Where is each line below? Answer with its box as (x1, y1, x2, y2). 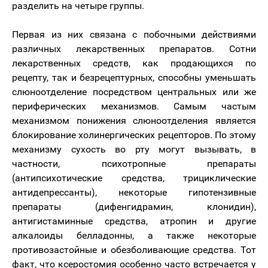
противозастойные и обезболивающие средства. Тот (12, 244, 256, 255)
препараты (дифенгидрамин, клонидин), (12, 201, 256, 212)
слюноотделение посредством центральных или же (12, 86, 256, 98)
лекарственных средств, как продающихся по (12, 57, 256, 69)
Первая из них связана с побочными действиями (12, 29, 256, 40)
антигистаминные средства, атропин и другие (12, 215, 256, 227)
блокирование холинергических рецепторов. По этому (12, 129, 256, 141)
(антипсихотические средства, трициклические (12, 172, 256, 184)
